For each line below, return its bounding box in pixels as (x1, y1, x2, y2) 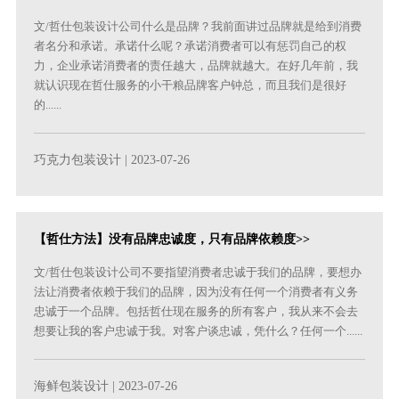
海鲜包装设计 (34, 379, 110, 393)
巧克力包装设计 (34, 153, 122, 167)
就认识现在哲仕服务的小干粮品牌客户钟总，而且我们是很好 (34, 78, 347, 93)
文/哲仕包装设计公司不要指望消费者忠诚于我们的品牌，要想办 (34, 265, 362, 279)
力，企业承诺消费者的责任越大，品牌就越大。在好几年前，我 (34, 59, 359, 73)
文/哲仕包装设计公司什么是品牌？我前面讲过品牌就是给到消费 (34, 20, 362, 34)
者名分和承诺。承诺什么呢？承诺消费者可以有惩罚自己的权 (34, 39, 347, 53)
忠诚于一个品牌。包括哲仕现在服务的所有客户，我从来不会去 (34, 304, 359, 318)
